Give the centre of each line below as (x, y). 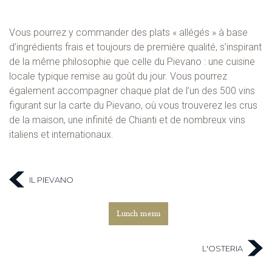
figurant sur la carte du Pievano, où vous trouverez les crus (133, 105)
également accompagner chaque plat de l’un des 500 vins (132, 90)
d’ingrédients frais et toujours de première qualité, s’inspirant (135, 47)
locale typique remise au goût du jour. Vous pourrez (118, 76)
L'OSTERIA (223, 248)
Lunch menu (138, 213)
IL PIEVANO (51, 180)
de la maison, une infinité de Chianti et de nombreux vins (127, 120)
